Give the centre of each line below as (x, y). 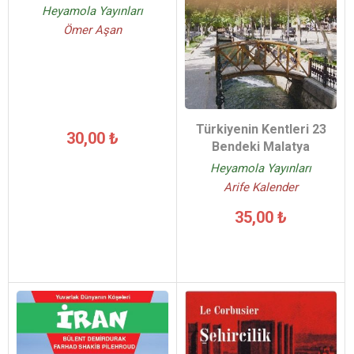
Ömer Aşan (92, 30)
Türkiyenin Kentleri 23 (261, 130)
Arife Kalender (261, 188)
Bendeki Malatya (261, 147)
